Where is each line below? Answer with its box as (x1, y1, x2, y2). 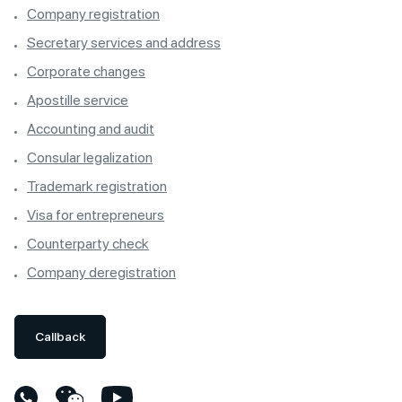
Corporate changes (27, 62, 145, 80)
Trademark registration (27, 177, 167, 195)
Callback (35, 328, 85, 344)
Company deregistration (27, 263, 176, 281)
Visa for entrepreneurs (27, 205, 164, 223)
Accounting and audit (27, 119, 154, 137)
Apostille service (27, 91, 128, 109)
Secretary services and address (27, 33, 221, 51)
